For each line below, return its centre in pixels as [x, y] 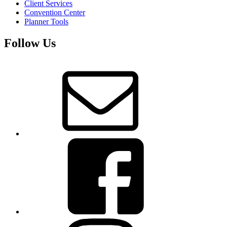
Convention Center [55, 12]
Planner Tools [46, 21]
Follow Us [30, 43]
